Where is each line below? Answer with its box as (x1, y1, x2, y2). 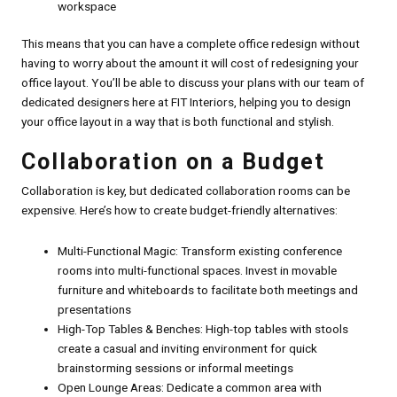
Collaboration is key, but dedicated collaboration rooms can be (20, 183, 350, 198)
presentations (57, 302, 131, 317)
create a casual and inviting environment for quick (57, 341, 317, 356)
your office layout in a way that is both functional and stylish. (20, 114, 334, 129)
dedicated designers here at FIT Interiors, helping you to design (20, 95, 351, 110)
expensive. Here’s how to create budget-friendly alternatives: (20, 203, 338, 218)
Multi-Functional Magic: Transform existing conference (57, 244, 342, 259)
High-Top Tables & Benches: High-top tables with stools (57, 322, 348, 337)
